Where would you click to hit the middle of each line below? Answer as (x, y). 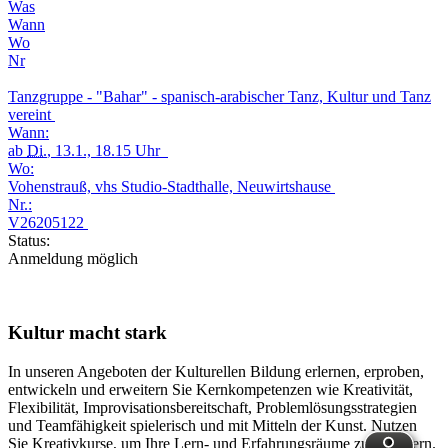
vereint (31, 114)
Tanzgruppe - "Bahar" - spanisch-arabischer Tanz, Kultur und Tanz (219, 96)
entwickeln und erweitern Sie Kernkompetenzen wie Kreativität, (210, 390)
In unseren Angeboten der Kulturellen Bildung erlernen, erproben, (216, 372)
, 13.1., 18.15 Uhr (107, 150)
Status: (29, 240)
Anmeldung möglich (73, 258)
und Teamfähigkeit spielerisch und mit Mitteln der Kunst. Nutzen (212, 426)
